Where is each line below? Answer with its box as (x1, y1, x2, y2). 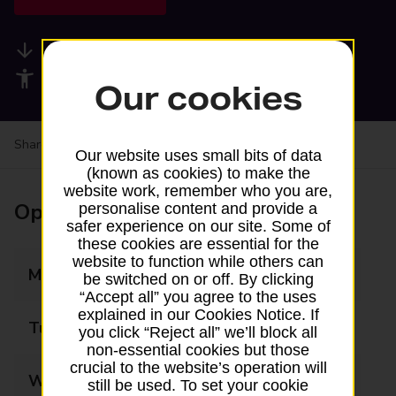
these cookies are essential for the (77, 234, 319, 253)
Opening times (14, 198, 161, 226)
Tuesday (28, 317, 92, 339)
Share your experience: (14, 136, 148, 153)
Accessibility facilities (49, 68, 213, 89)
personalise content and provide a (79, 199, 317, 217)
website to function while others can (72, 252, 324, 270)
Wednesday (28, 370, 118, 392)
